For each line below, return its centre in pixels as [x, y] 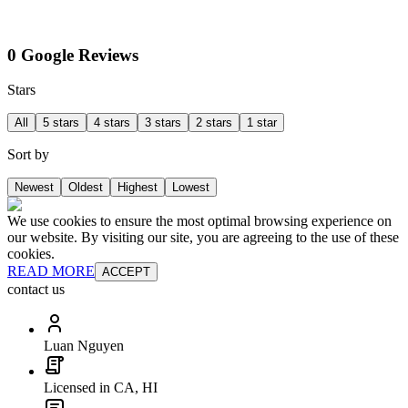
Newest [34, 188]
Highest [138, 188]
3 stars [163, 123]
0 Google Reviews [73, 55]
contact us [36, 290]
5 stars [61, 123]
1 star [262, 123]
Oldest [86, 188]
